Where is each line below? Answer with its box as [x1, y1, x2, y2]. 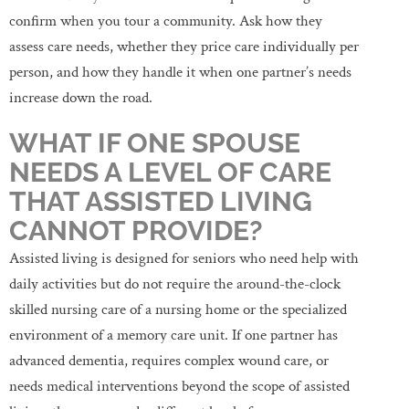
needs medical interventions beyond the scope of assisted [9, 375, 350, 396]
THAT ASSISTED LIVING [9, 184, 312, 217]
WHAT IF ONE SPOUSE [9, 126, 300, 159]
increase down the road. [9, 87, 152, 108]
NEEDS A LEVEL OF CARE [9, 155, 331, 188]
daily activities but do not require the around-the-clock [9, 273, 341, 294]
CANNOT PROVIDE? [9, 214, 263, 246]
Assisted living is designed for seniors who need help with [9, 247, 359, 268]
